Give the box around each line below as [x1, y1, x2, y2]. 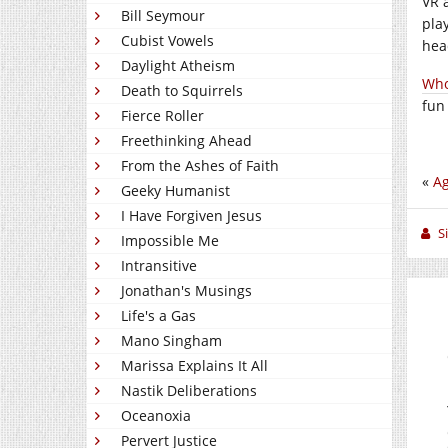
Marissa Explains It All [121, 356, 268, 375]
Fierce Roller [121, 106, 204, 125]
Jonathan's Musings [121, 281, 252, 300]
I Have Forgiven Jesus [121, 206, 262, 225]
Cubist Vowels [121, 31, 214, 50]
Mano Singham [121, 331, 222, 350]
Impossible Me [121, 231, 219, 250]
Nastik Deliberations [121, 381, 257, 400]
